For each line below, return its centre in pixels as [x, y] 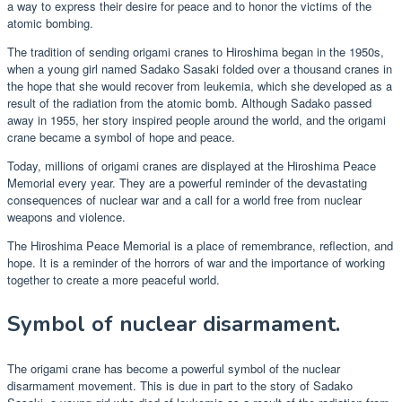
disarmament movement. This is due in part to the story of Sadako [180, 385]
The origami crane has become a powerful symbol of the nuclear [174, 368]
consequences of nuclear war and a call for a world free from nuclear [184, 199]
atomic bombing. [50, 22]
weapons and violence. [66, 216]
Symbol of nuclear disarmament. [174, 323]
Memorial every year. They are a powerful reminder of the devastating [187, 182]
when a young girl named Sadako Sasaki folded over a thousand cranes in [200, 68]
